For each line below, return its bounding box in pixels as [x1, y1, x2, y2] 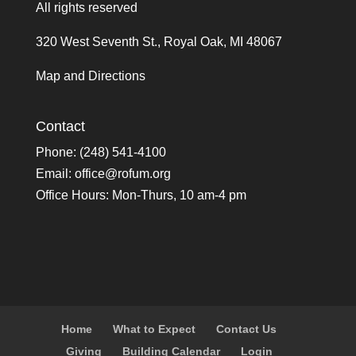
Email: [35, 167, 75, 181]
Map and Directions [35, 69, 145, 83]
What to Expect [113, 322, 196, 335]
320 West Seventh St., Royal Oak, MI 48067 [35, 35, 282, 48]
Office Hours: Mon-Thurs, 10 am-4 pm [35, 188, 246, 203]
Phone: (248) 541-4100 [35, 145, 166, 160]
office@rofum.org [74, 167, 171, 181]
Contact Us [216, 322, 277, 335]
